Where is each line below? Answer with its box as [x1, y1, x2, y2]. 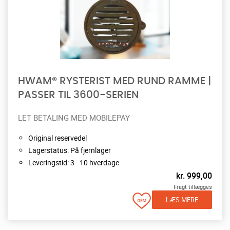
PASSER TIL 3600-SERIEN [18, 89, 139, 100]
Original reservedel [28, 132, 87, 143]
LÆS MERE [166, 195, 198, 204]
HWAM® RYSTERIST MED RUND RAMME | [18, 75, 211, 86]
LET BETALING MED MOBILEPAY [18, 112, 130, 123]
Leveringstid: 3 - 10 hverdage [28, 157, 119, 167]
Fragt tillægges [174, 182, 212, 190]
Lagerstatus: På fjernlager [28, 145, 111, 155]
